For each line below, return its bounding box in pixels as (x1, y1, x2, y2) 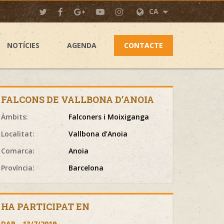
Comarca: (1, 146, 34, 155)
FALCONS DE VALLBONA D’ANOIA (1, 93, 154, 105)
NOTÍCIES (7, 40, 39, 50)
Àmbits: (1, 112, 28, 121)
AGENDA (67, 40, 96, 50)
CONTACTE (124, 40, 163, 50)
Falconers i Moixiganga (68, 112, 149, 121)
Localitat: (1, 129, 34, 138)
